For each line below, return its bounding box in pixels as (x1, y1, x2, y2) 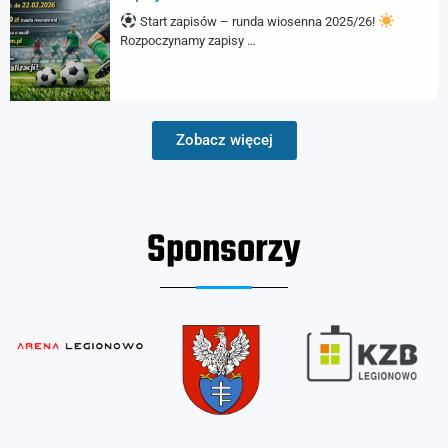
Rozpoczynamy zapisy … (120, 33, 256, 49)
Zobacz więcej (175, 130, 273, 149)
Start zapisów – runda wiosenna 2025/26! (137, 14, 379, 30)
